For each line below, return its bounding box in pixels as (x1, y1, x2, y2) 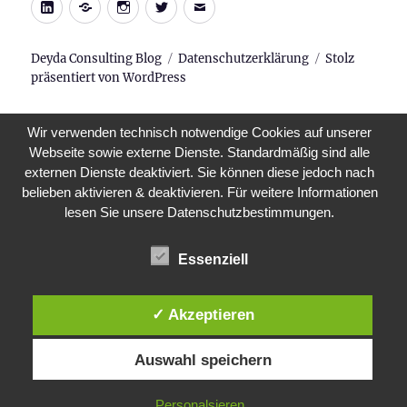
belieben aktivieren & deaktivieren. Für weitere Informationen (21, 184, 378, 200)
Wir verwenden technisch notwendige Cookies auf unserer (27, 124, 372, 140)
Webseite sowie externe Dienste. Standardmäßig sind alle (29, 144, 371, 160)
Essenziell (178, 251, 249, 267)
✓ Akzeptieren (151, 305, 254, 323)
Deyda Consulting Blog (31, 51, 163, 67)
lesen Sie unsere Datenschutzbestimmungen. (65, 203, 335, 220)
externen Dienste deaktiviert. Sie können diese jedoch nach (25, 164, 375, 180)
